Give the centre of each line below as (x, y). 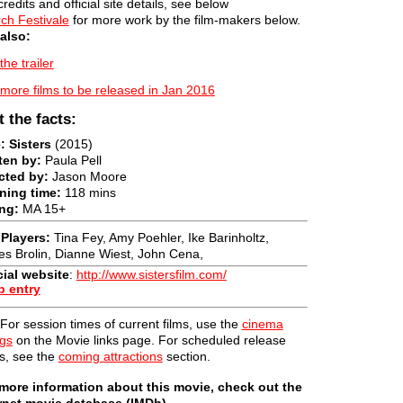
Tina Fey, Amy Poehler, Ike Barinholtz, (159, 237)
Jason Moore (87, 176)
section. (186, 356)
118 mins (88, 192)
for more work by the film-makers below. (184, 20)
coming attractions (110, 356)
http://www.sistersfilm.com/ (151, 274)
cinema (262, 323)
